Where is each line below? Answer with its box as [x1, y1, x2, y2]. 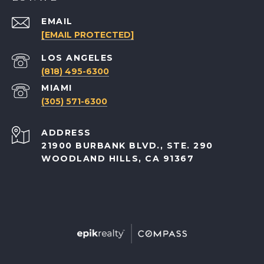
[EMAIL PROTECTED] [41, 29, 134, 41]
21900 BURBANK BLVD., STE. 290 [41, 140, 213, 151]
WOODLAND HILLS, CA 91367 [41, 153, 194, 164]
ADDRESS [41, 127, 91, 138]
